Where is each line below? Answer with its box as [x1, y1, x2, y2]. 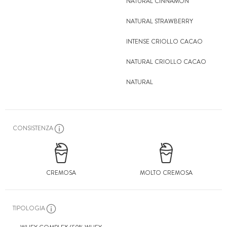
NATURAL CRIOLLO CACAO [126, 57, 206, 67]
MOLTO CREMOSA [139, 168, 193, 178]
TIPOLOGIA [13, 204, 45, 213]
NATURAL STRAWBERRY [126, 17, 193, 26]
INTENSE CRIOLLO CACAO [126, 37, 203, 47]
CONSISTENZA [13, 124, 53, 133]
